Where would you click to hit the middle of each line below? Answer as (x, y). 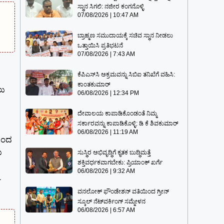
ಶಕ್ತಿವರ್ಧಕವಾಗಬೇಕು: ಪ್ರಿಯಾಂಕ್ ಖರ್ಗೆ (120, 163)
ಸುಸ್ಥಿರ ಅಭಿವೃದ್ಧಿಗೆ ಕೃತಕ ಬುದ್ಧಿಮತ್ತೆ (114, 153)
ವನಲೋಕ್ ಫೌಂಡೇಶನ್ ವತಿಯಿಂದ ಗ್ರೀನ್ (123, 192)
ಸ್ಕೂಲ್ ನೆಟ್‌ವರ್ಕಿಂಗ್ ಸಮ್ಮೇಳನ (112, 202)
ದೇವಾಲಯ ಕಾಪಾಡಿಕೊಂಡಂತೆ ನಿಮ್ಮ (117, 114)
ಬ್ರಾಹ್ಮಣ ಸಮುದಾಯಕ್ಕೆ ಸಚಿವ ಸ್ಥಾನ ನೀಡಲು (125, 36)
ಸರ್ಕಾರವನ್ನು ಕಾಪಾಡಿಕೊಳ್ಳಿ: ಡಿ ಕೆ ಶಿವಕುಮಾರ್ (128, 124)
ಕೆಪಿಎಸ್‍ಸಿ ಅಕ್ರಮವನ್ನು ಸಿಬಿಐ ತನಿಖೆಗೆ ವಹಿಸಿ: (126, 75)
